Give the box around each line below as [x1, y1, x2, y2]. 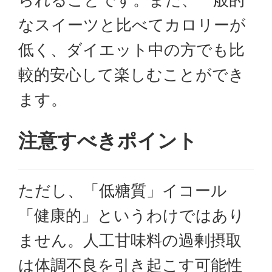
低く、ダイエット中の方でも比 [18, 41, 245, 58]
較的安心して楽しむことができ [18, 66, 245, 83]
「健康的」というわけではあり [18, 206, 245, 224]
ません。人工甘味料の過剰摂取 [18, 231, 242, 249]
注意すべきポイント [18, 129, 197, 152]
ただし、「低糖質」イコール [18, 182, 227, 199]
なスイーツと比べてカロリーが [18, 16, 246, 33]
